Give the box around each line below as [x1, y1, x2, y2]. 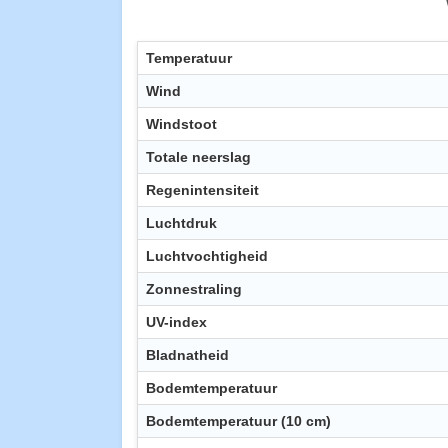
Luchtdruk [146, 215, 217, 232]
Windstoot [146, 116, 217, 133]
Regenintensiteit [146, 182, 259, 199]
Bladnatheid [146, 347, 229, 364]
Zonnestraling [146, 281, 242, 298]
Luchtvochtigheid [146, 248, 268, 265]
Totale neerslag [146, 149, 251, 166]
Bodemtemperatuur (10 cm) [146, 413, 331, 430]
